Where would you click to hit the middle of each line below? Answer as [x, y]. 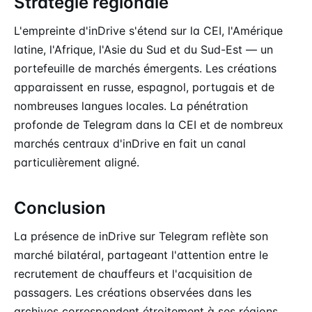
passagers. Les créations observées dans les [133, 293]
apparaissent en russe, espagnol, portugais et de [144, 87]
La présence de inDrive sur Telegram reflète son [141, 236]
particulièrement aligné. [77, 163]
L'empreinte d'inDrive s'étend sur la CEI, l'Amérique [148, 31]
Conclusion [60, 208]
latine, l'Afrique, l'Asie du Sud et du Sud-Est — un [143, 50]
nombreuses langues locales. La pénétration [131, 106]
